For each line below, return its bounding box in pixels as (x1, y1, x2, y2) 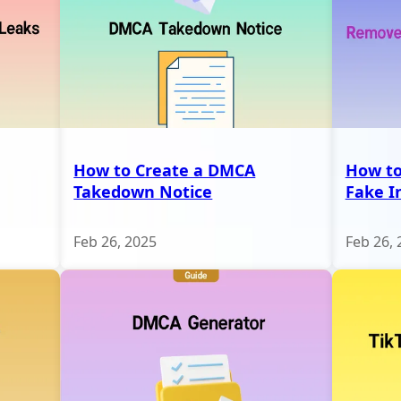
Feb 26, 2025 (73, 231, 158, 252)
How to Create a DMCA (73, 158, 256, 181)
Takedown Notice (73, 180, 213, 202)
